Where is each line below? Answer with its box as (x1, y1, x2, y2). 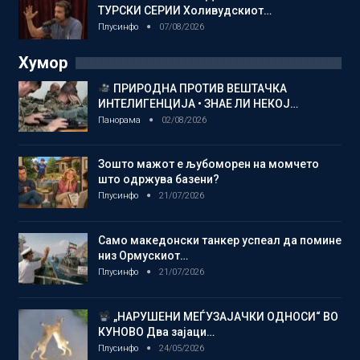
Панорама (98, 114, 143, 125)
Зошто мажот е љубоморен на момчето (98, 157, 319, 171)
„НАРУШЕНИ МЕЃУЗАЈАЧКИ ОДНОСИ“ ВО (110, 309, 338, 323)
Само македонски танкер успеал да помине (98, 233, 342, 247)
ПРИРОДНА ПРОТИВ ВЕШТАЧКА (110, 81, 287, 95)
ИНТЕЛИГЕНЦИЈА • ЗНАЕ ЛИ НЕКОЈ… (98, 96, 298, 110)
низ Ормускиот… (98, 248, 188, 262)
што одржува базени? (98, 173, 219, 186)
